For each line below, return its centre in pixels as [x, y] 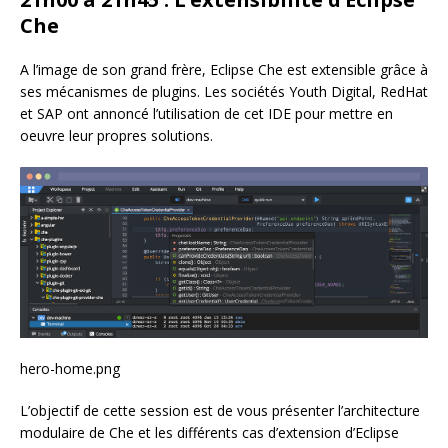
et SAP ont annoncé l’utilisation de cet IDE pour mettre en [206, 113]
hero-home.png [70, 368]
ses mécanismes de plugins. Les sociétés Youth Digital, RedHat [224, 91]
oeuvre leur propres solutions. [116, 135]
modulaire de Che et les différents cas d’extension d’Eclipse [209, 432]
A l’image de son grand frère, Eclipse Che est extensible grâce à [224, 69]
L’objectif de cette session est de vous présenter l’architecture [220, 410]
